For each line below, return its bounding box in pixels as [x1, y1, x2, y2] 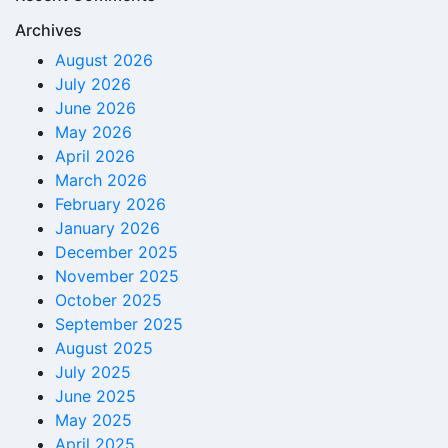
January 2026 [55, 218, 160, 239]
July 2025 [55, 362, 131, 383]
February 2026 [55, 194, 166, 215]
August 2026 [55, 50, 153, 71]
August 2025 [55, 338, 153, 359]
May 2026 [55, 122, 132, 143]
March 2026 [55, 170, 147, 191]
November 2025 [55, 266, 179, 287]
